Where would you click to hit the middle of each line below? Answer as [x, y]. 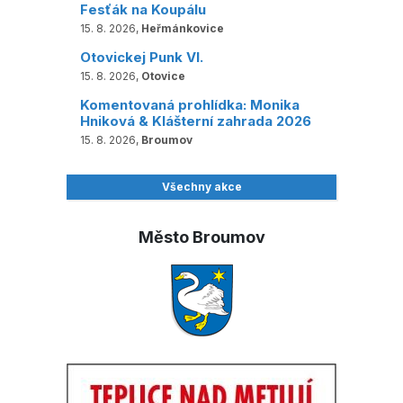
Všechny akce [201, 186]
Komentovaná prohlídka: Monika [190, 104]
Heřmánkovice [183, 28]
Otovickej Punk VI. [142, 57]
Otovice [163, 76]
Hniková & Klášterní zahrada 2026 [196, 121]
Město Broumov [201, 237]
